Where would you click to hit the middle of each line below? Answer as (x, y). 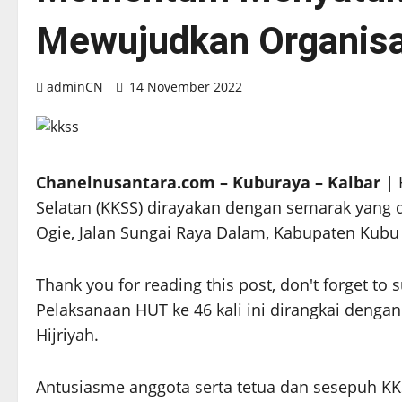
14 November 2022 (186, 87)
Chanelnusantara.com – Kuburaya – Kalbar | (217, 183)
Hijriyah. (70, 335)
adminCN (75, 87)
